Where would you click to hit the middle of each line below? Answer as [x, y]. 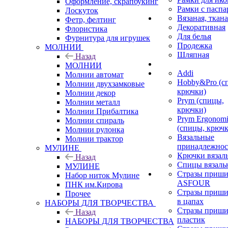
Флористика [86, 28]
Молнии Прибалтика [102, 111]
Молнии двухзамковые [105, 83]
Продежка [195, 46]
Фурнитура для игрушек [108, 38]
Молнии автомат [94, 74]
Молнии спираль [95, 120]
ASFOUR [194, 183]
